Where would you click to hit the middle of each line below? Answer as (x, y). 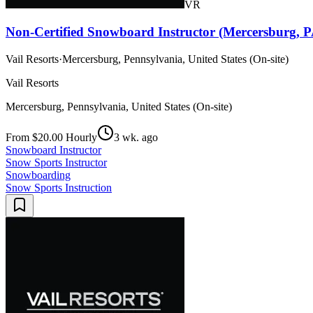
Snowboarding (38, 175)
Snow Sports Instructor (56, 162)
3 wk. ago (136, 137)
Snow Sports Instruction (59, 187)
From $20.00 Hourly (51, 137)
